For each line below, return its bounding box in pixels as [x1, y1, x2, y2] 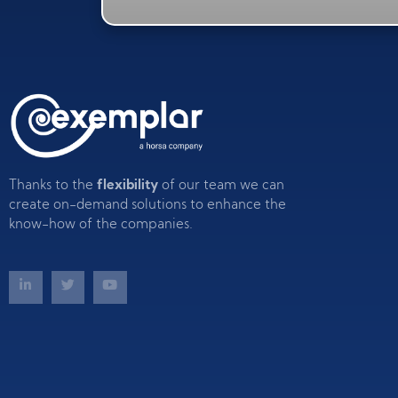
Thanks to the [9, 179, 97, 193]
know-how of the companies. [9, 218, 193, 232]
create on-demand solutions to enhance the [9, 198, 286, 212]
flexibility [97, 179, 158, 193]
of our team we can [158, 179, 284, 193]
